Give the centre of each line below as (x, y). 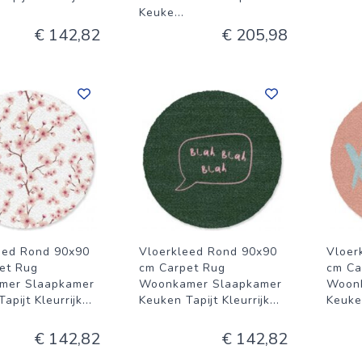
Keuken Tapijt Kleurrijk (204, 300)
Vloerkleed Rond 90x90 (208, 252)
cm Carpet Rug (182, 268)
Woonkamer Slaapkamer (210, 284)
